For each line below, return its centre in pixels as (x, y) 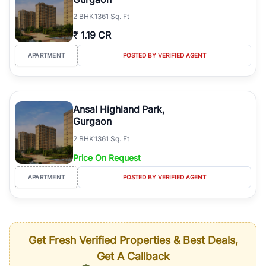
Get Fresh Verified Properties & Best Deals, (133, 240)
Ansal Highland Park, (119, 109)
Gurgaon (92, 121)
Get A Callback (133, 256)
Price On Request (107, 157)
